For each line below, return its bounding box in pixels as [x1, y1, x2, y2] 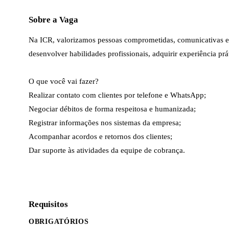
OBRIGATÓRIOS [29, 217, 89, 225]
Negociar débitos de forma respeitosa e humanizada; [29, 104, 196, 113]
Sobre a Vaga [29, 14, 78, 25]
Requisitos [29, 199, 68, 209]
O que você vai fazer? [29, 77, 99, 85]
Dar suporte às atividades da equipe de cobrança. [29, 146, 185, 154]
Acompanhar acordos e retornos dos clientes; [29, 132, 172, 141]
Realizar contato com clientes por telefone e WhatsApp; [29, 90, 206, 99]
